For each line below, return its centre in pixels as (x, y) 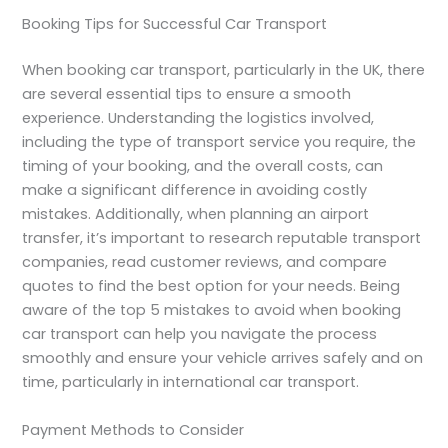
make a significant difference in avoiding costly (195, 190)
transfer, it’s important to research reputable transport (222, 238)
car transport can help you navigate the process (200, 334)
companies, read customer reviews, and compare (205, 262)
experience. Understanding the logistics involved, (198, 118)
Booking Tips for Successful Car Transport (175, 24)
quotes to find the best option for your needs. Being (211, 286)
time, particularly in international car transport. (191, 382)
